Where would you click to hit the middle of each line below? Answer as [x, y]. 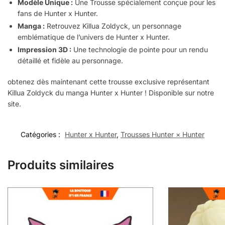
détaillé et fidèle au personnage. [70, 60]
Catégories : [41, 135]
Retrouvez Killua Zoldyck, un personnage [113, 26]
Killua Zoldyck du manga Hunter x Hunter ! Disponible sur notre [111, 92]
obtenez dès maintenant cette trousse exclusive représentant [108, 81]
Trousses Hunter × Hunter [162, 135]
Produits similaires [61, 165]
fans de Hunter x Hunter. [58, 13]
